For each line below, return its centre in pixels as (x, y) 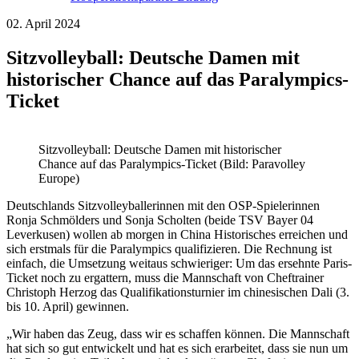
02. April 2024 (43, 24)
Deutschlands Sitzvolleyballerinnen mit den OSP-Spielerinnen (163, 206)
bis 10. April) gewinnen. (68, 307)
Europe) (59, 179)
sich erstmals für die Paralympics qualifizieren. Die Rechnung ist (169, 249)
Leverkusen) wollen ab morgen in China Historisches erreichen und (177, 235)
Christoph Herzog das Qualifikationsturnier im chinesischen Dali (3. (178, 292)
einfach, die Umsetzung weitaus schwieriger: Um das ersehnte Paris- (179, 264)
